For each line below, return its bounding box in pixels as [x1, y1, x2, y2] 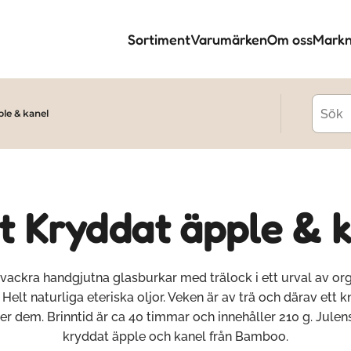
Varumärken [190, 31, 267, 48]
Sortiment [128, 31, 190, 48]
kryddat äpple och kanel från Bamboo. [63, 329, 288, 344]
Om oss [267, 31, 313, 48]
